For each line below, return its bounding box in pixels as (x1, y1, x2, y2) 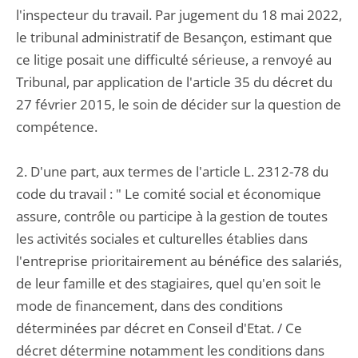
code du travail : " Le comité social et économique (16, 185, 321, 203)
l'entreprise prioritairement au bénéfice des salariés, (16, 252, 342, 270)
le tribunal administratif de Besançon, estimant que (16, 28, 332, 46)
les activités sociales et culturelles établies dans (16, 229, 308, 248)
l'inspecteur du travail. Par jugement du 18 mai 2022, (16, 6, 342, 24)
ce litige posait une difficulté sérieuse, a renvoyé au (16, 50, 332, 69)
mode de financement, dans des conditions (16, 296, 283, 315)
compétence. (16, 117, 97, 136)
